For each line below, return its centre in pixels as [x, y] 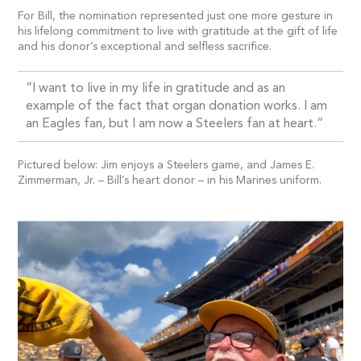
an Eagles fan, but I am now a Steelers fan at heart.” [175, 124]
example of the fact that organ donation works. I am [177, 106]
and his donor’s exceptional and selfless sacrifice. [145, 46]
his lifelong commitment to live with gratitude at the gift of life [178, 31]
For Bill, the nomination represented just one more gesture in [176, 16]
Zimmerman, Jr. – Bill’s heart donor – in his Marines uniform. [170, 180]
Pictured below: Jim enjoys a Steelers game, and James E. [166, 165]
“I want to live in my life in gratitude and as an [156, 88]
